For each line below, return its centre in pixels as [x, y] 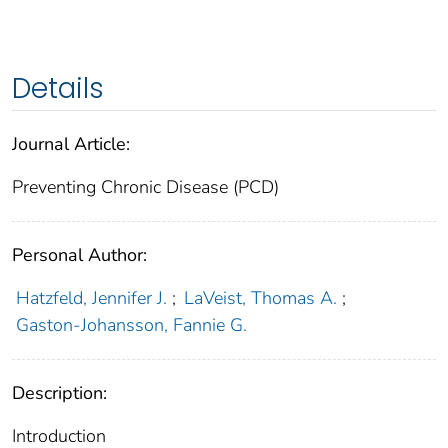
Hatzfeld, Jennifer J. [91, 297]
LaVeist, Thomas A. [261, 297]
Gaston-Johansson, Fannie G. [131, 324]
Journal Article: [71, 143]
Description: [59, 392]
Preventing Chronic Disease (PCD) [145, 186]
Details [58, 88]
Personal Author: [79, 254]
